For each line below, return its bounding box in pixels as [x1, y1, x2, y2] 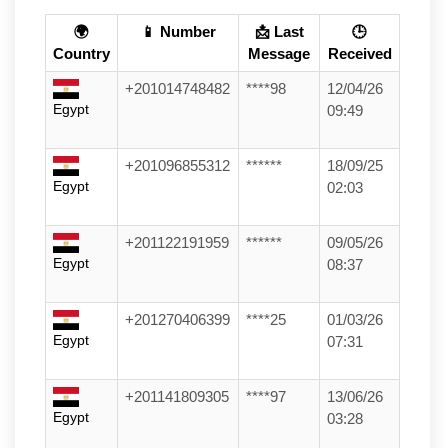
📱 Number [140, 23, 216, 40]
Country [53, 45, 110, 62]
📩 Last [254, 23, 304, 40]
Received [327, 45, 392, 62]
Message [248, 45, 310, 62]
